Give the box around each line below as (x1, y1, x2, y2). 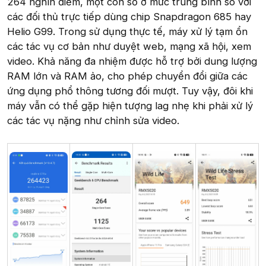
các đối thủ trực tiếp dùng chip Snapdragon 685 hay (7, 10, 251, 23)
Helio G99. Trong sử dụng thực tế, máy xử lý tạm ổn (7, 25, 248, 37)
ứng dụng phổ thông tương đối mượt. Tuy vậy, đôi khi (7, 84, 253, 97)
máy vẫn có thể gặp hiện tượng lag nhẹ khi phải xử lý (7, 99, 253, 112)
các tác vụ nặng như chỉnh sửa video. (7, 114, 179, 126)
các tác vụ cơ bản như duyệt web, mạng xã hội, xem (7, 40, 251, 52)
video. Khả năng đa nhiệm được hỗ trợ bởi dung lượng (7, 55, 257, 67)
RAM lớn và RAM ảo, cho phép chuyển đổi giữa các (7, 69, 248, 82)
